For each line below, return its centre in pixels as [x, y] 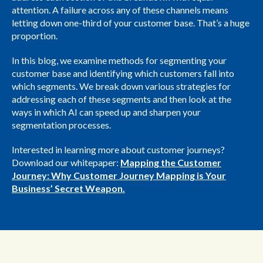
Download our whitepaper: [66, 162]
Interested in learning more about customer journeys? [118, 149]
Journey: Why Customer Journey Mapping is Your [119, 175]
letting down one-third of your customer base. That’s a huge [131, 23]
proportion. [35, 36]
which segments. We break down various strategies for [121, 86]
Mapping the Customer [171, 162]
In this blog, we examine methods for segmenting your [119, 60]
